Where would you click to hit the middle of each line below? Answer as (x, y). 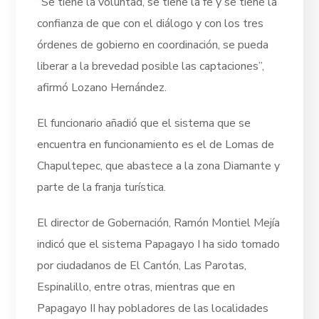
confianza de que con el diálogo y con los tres (151, 23)
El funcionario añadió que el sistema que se (144, 123)
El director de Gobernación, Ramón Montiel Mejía (159, 223)
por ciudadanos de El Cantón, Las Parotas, (142, 265)
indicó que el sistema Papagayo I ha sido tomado (159, 244)
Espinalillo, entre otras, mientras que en (136, 287)
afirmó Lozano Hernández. (102, 87)
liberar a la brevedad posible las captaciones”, (151, 66)
